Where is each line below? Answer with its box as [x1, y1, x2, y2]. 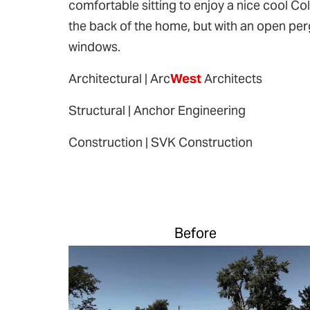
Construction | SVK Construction [69, 134, 253, 150]
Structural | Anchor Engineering [69, 102, 246, 118]
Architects [201, 71, 262, 86]
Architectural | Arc [69, 71, 170, 86]
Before [174, 224, 217, 242]
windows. [69, 39, 120, 55]
